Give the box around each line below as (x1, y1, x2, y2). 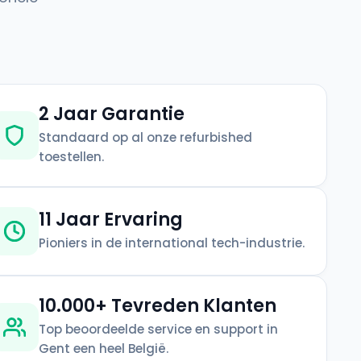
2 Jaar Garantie (38, 101, 185, 127)
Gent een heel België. (38, 339, 168, 357)
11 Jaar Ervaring (38, 206, 183, 232)
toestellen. (38, 147, 104, 165)
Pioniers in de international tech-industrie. (38, 234, 305, 251)
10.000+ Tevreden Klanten (38, 293, 276, 318)
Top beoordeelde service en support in (38, 320, 278, 338)
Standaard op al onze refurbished (38, 128, 252, 146)
